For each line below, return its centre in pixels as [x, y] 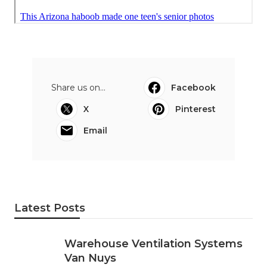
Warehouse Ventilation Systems [153, 243]
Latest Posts [50, 208]
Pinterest [195, 109]
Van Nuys [90, 258]
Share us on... [78, 87]
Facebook [193, 87]
